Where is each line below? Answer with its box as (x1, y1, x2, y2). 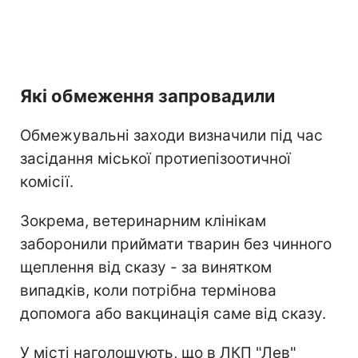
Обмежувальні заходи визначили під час (20, 126, 323, 145)
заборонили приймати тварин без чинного (20, 235, 332, 254)
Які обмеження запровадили (20, 86, 275, 107)
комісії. (20, 173, 74, 192)
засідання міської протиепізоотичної (20, 149, 291, 169)
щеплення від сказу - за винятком (20, 258, 272, 277)
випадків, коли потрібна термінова (20, 281, 276, 300)
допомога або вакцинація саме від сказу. (20, 304, 326, 324)
